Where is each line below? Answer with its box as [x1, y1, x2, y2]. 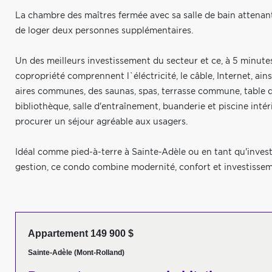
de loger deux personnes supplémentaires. [15, 27, 193, 35]
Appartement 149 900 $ [28, 228, 134, 239]
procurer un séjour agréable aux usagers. [15, 118, 188, 126]
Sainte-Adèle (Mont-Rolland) [28, 248, 124, 257]
